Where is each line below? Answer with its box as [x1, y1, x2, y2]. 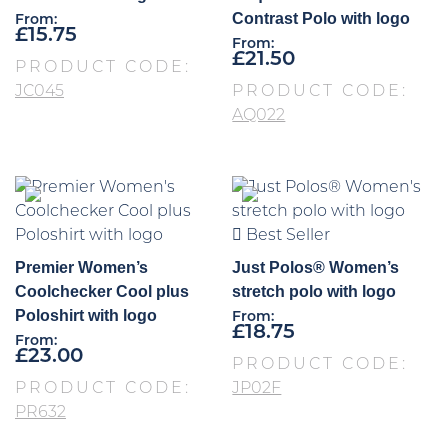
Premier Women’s [15, 259, 148, 277]
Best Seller [242, 228, 331, 245]
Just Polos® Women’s [232, 259, 400, 277]
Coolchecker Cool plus [15, 283, 189, 301]
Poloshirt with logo [15, 307, 157, 325]
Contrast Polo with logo [232, 10, 411, 28]
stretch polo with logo [232, 283, 397, 301]
